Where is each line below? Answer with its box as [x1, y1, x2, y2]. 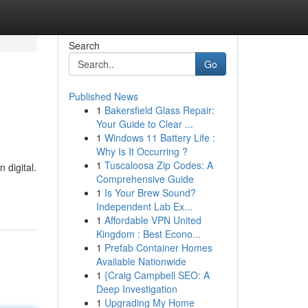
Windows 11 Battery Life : [104, 131, 215, 144]
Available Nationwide [96, 254, 186, 268]
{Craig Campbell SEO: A [104, 268, 210, 282]
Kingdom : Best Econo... [96, 227, 201, 241]
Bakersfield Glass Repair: [104, 103, 214, 117]
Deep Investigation [96, 282, 177, 296]
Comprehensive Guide [96, 172, 194, 186]
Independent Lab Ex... [96, 199, 192, 213]
